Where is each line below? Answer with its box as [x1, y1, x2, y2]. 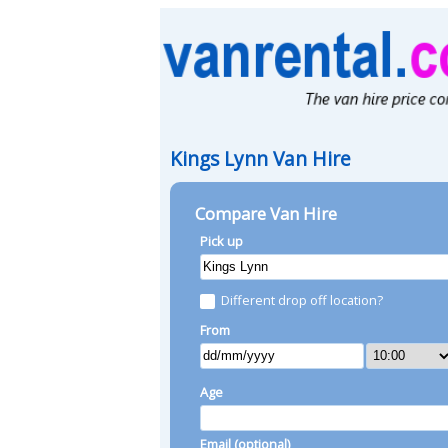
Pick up [200, 231, 243, 250]
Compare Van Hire [195, 201, 337, 225]
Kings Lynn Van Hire [170, 144, 351, 172]
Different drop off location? [221, 290, 383, 309]
